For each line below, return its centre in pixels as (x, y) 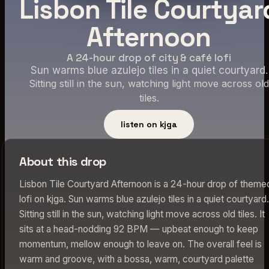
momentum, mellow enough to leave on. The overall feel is (141, 244)
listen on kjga (149, 124)
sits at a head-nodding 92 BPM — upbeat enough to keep (139, 229)
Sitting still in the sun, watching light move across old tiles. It (142, 214)
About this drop (63, 161)
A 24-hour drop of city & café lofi (149, 57)
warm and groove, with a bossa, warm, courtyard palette (137, 259)
